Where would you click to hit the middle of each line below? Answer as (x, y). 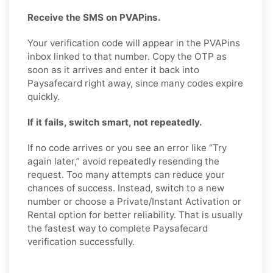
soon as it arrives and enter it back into (113, 69)
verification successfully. (81, 241)
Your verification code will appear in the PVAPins (134, 43)
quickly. (44, 96)
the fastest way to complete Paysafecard (118, 228)
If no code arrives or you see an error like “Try (127, 147)
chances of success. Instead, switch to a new (126, 188)
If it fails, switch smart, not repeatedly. (115, 122)
